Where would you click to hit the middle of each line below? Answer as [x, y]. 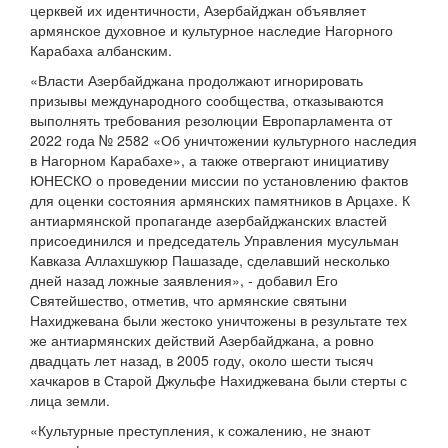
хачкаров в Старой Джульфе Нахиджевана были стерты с [218, 380]
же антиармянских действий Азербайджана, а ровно [202, 340]
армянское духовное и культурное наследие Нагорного [211, 30]
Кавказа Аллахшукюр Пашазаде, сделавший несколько [210, 260]
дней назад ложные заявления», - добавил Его [184, 280]
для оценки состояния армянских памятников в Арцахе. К [220, 200]
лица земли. [70, 400]
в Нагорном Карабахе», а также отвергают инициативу [209, 160]
